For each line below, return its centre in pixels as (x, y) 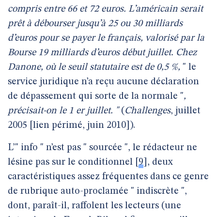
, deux (160, 162)
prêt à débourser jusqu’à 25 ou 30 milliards (95, 24)
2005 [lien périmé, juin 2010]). (71, 125)
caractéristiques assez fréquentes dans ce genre (108, 177)
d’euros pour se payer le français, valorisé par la (106, 38)
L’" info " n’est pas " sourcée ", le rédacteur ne (102, 148)
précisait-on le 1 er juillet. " (63, 111)
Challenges (147, 111)
